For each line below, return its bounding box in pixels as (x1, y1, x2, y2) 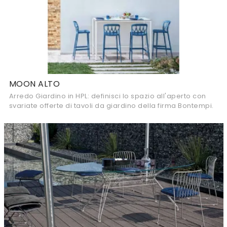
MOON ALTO (9, 78, 60, 90)
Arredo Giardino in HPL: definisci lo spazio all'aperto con (9, 91, 206, 101)
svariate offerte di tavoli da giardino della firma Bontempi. (9, 101, 214, 110)
